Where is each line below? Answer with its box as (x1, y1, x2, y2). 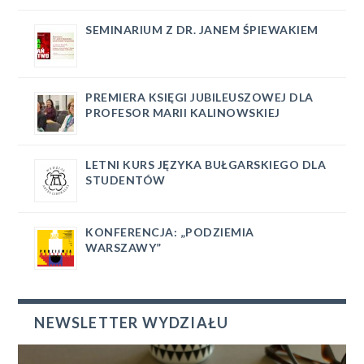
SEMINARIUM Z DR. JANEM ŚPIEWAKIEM (85, 23, 318, 37)
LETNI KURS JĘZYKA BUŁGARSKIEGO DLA (85, 158, 327, 172)
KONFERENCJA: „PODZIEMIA (85, 225, 254, 240)
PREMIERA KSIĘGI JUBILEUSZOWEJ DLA (85, 90, 314, 105)
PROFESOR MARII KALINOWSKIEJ (85, 106, 280, 120)
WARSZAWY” (85, 240, 162, 255)
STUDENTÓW (85, 173, 166, 188)
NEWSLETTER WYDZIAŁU (34, 314, 229, 332)
